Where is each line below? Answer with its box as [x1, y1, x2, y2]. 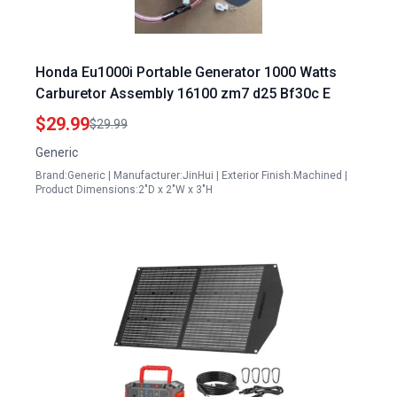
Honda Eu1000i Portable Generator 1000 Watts [35, 64, 337, 81]
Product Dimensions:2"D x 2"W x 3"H [35, 183, 213, 196]
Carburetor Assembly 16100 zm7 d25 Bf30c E [35, 85, 331, 102]
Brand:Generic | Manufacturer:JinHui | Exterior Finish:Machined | [35, 169, 347, 182]
